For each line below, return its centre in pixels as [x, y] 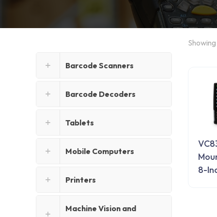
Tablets [80, 123]
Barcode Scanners [100, 66]
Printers [81, 180]
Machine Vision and [101, 209]
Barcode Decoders [101, 94]
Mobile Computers [100, 151]
